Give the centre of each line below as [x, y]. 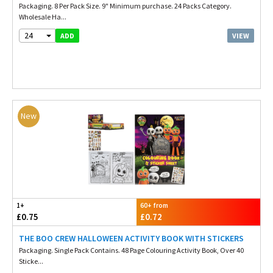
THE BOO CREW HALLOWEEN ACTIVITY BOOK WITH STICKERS [131, 238]
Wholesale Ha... [43, 17]
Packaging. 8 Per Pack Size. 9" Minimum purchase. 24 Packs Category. [125, 6]
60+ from [154, 205]
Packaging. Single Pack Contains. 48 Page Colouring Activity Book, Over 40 [131, 250]
